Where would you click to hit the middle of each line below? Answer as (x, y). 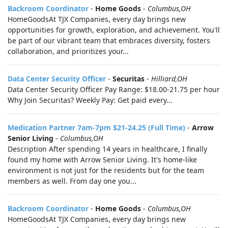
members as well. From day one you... (72, 181)
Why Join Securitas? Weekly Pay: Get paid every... (90, 100)
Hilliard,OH (169, 79)
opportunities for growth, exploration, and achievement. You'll (114, 30)
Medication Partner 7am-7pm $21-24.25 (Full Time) (96, 127)
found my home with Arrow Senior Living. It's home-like (102, 160)
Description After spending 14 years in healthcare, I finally (107, 149)
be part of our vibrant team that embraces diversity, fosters (109, 40)
